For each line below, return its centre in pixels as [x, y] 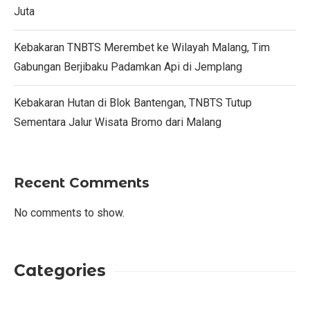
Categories [60, 271]
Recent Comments [82, 183]
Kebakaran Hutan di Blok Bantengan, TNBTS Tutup [133, 103]
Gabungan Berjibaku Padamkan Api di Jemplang [128, 67]
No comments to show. [69, 213]
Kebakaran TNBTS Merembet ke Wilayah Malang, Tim [142, 47]
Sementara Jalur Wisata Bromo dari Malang [118, 122]
